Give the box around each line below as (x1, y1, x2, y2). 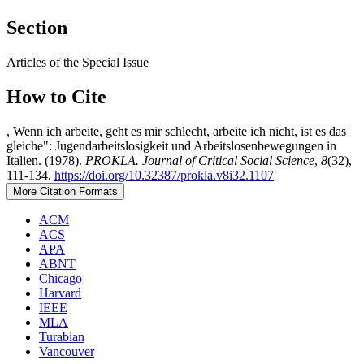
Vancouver (39, 344, 94, 358)
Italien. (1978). (6, 153, 85, 167)
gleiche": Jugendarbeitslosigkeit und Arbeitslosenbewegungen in (6, 138, 336, 153)
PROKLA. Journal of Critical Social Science (85, 153, 314, 167)
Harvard (39, 285, 81, 300)
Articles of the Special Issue (6, 55, 149, 70)
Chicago (39, 271, 82, 285)
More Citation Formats (13, 184, 118, 197)
